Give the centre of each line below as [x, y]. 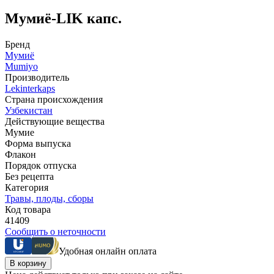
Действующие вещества [55, 121]
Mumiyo [21, 66]
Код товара [28, 209]
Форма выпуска [38, 143]
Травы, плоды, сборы [49, 198]
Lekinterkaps [30, 88]
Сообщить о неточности [55, 231]
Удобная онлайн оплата [108, 251]
